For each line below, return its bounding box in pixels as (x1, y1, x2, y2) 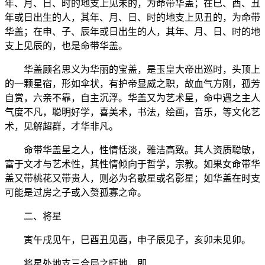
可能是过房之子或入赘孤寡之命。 (5, 187, 147, 198)
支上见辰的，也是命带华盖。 (5, 40, 128, 51)
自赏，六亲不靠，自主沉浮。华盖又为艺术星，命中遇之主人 (5, 92, 260, 103)
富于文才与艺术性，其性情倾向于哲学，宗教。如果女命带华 (5, 159, 260, 169)
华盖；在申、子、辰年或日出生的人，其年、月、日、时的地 (5, 26, 260, 37)
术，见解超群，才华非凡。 (5, 121, 118, 131)
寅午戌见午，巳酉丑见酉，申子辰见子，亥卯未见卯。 (5, 234, 251, 245)
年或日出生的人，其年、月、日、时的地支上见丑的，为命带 (5, 12, 260, 22)
